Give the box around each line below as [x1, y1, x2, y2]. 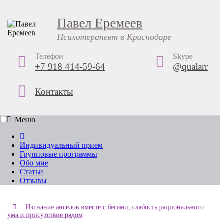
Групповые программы [20, 150, 97, 158]
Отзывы [20, 176, 47, 185]
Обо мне [20, 159, 48, 167]
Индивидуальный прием [20, 141, 103, 149]
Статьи [20, 167, 43, 176]
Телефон [35, 52, 63, 60]
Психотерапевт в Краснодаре [56, 32, 171, 42]
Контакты [35, 86, 73, 97]
